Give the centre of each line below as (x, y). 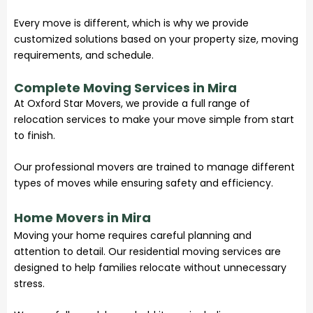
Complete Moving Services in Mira (125, 87)
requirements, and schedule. (84, 56)
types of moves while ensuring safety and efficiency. (144, 183)
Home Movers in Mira (82, 217)
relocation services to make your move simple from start (154, 119)
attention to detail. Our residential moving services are (147, 251)
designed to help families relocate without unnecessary (150, 267)
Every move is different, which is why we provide (131, 23)
